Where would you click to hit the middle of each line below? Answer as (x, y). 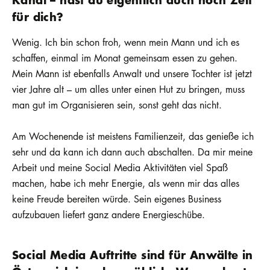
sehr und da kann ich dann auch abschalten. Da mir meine (132, 152)
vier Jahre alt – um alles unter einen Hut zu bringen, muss (128, 89)
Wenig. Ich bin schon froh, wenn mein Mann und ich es (126, 42)
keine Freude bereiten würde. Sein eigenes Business (117, 199)
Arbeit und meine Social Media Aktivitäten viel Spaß (120, 167)
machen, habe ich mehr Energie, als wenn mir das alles (126, 183)
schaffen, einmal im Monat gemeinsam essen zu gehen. (125, 58)
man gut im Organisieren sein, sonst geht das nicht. (117, 105)
